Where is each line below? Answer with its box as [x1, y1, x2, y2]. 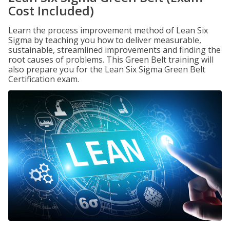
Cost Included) [8, 2, 94, 19]
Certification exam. [8, 73, 79, 85]
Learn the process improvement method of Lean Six [8, 25, 208, 36]
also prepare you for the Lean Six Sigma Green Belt [8, 64, 205, 75]
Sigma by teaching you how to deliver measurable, [8, 34, 201, 46]
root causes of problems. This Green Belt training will [8, 54, 214, 65]
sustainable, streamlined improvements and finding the [8, 44, 221, 55]
